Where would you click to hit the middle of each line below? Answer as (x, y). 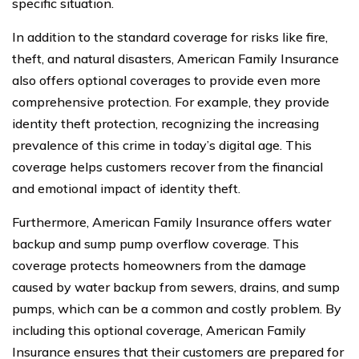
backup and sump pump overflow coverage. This (155, 243)
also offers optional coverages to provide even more (166, 80)
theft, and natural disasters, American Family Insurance (175, 58)
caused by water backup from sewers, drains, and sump (176, 286)
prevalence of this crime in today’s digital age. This (162, 145)
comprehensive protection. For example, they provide (171, 101)
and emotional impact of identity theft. (126, 188)
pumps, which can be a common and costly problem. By (177, 308)
